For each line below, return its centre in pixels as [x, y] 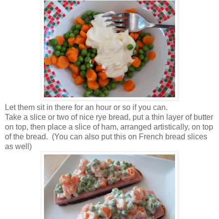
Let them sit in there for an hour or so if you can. [86, 107]
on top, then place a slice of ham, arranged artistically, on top [109, 127]
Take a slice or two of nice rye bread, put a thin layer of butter [109, 117]
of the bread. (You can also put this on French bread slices [106, 136]
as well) [18, 146]
